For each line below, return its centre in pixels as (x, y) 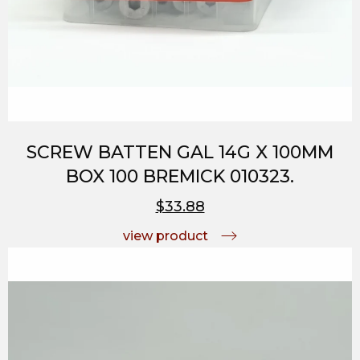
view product (166, 235)
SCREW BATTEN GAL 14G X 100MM (180, 152)
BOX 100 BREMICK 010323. (180, 176)
